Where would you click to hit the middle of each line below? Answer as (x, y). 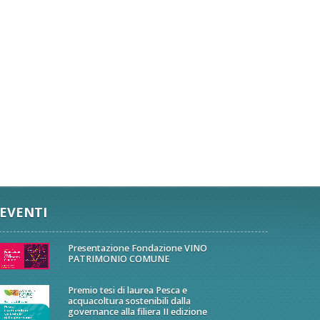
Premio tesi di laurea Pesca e (128, 290)
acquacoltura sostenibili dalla (130, 301)
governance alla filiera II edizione (138, 311)
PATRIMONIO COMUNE (119, 259)
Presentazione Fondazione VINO (138, 248)
